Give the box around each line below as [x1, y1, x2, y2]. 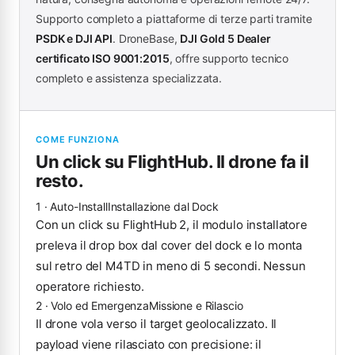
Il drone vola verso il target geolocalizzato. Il [36, 315, 277, 331]
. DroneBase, [113, 31, 181, 45]
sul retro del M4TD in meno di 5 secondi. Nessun [36, 258, 306, 273]
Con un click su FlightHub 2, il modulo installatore [36, 216, 307, 232]
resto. [36, 170, 84, 191]
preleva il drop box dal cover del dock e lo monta [36, 237, 303, 253]
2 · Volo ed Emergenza [36, 298, 150, 312]
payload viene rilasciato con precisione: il [36, 336, 261, 352]
